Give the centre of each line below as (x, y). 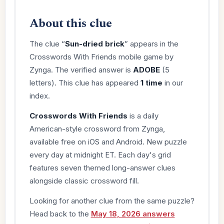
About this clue (70, 23)
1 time (151, 82)
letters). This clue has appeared (85, 82)
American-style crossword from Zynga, (97, 128)
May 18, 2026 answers (133, 213)
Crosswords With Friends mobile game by (101, 56)
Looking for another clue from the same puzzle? (112, 200)
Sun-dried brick (94, 43)
